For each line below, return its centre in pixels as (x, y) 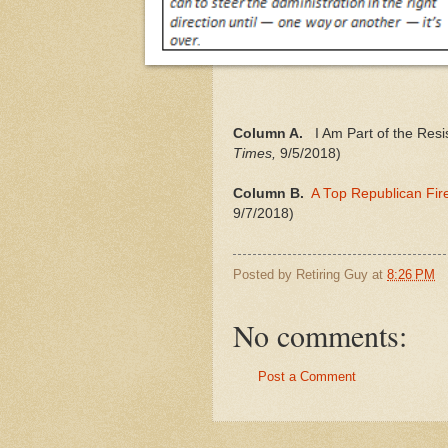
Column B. (268, 194)
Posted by (264, 275)
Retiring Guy (332, 275)
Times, (254, 154)
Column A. (268, 134)
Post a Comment (307, 377)
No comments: (320, 335)
